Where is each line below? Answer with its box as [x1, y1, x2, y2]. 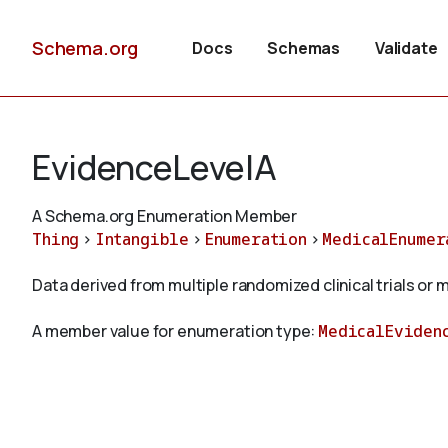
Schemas [267, 37, 341, 59]
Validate [374, 37, 438, 59]
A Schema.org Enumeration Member [32, 205, 298, 227]
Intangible [94, 228, 190, 250]
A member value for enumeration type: [32, 320, 319, 342]
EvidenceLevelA [32, 144, 277, 190]
